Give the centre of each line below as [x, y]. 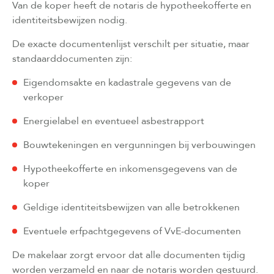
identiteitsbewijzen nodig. [70, 20]
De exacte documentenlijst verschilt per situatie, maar [131, 44]
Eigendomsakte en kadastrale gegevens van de [127, 82]
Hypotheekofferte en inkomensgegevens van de [130, 168]
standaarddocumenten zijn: [72, 58]
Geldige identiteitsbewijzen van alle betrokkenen [131, 207]
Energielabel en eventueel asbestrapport [114, 121]
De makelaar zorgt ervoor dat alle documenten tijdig [129, 255]
